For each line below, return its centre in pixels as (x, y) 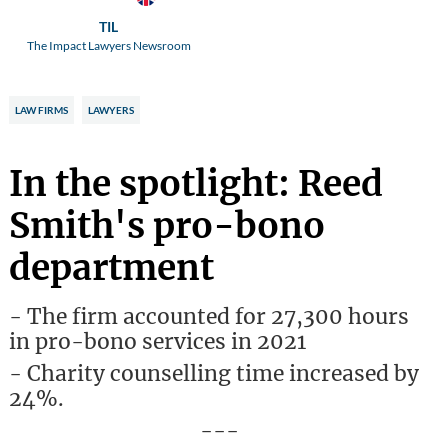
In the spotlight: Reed (195, 183)
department (111, 267)
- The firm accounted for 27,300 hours (208, 316)
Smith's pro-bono (166, 225)
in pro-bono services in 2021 (157, 341)
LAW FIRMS (42, 109)
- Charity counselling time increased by (213, 373)
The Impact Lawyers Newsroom (108, 45)
